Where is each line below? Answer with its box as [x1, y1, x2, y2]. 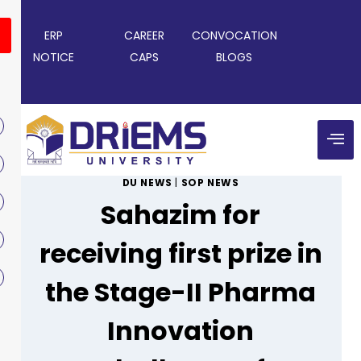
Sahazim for [101, 197, 260, 234]
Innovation [107, 313, 254, 350]
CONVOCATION [191, 27, 277, 44]
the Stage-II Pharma [45, 274, 316, 311]
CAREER [123, 27, 164, 44]
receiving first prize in [39, 235, 322, 272]
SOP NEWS [180, 176, 239, 190]
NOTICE [33, 49, 75, 65]
